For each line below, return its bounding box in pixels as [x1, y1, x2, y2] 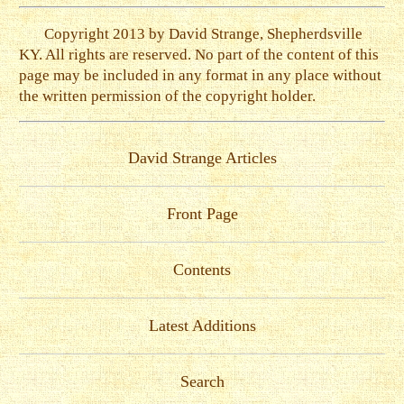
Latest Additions [148, 316, 256, 335]
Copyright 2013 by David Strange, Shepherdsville [43, 24, 363, 42]
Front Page [166, 204, 238, 223]
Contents [173, 260, 231, 279]
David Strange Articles [127, 148, 277, 167]
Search [179, 372, 225, 390]
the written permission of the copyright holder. [19, 87, 317, 105]
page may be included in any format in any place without [19, 66, 382, 84]
